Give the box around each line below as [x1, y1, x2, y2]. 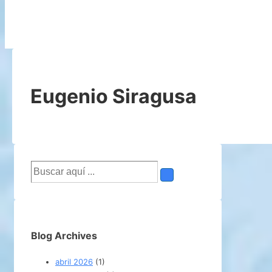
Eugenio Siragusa [30, 84, 197, 108]
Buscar [30, 162, 56, 172]
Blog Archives [31, 229, 97, 242]
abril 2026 [55, 256, 93, 267]
